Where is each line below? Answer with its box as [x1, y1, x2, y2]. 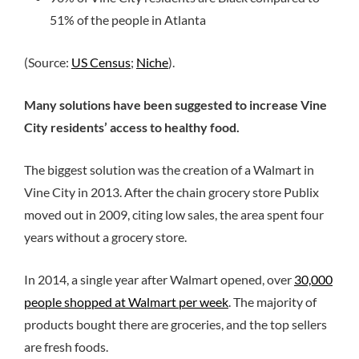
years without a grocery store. [24, 228, 187, 244]
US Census [71, 54, 131, 71]
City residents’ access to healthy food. [24, 119, 242, 135]
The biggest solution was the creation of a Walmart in [24, 161, 314, 177]
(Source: [24, 54, 71, 71]
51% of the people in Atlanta [50, 12, 206, 28]
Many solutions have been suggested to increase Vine [24, 96, 327, 112]
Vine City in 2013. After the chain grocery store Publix [24, 184, 319, 200]
